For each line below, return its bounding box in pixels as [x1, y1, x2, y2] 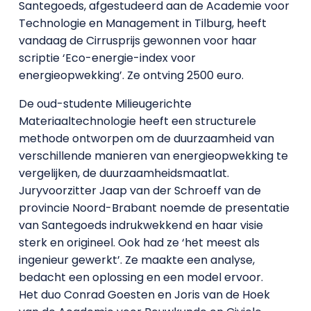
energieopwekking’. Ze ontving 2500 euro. [18, 67, 244, 83]
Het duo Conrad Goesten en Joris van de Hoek [18, 287, 270, 303]
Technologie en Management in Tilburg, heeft [18, 15, 267, 31]
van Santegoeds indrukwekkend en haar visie [18, 217, 263, 233]
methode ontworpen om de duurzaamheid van [18, 131, 274, 146]
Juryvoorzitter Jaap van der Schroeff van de [18, 183, 261, 199]
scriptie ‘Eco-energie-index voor [18, 50, 196, 66]
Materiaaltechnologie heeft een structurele [18, 113, 256, 129]
